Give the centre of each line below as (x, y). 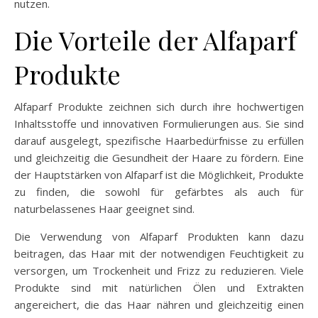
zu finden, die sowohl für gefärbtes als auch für (159, 192)
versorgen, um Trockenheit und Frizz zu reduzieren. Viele (159, 271)
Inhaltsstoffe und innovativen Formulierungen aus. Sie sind (159, 124)
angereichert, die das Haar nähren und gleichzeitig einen (159, 305)
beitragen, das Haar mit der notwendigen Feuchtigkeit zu (159, 254)
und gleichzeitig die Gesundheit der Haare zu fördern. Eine (159, 158)
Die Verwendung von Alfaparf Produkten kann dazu (159, 237)
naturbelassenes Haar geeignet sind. (104, 209)
